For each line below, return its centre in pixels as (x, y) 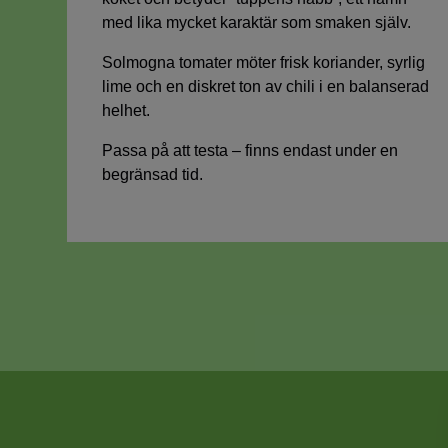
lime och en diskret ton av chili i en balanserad (266, 87)
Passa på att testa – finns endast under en (250, 151)
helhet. (126, 111)
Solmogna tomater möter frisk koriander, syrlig (264, 63)
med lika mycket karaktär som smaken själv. (257, 23)
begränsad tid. (153, 175)
